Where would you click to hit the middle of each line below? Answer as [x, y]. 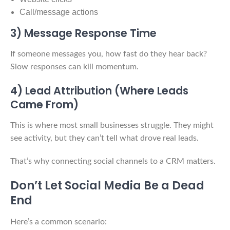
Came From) [44, 104]
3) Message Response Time [83, 33]
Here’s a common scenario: [59, 222]
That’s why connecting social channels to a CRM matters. [113, 161]
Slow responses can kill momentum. [74, 66]
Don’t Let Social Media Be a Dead [107, 185]
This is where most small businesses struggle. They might [112, 125]
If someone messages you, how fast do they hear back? [109, 54]
